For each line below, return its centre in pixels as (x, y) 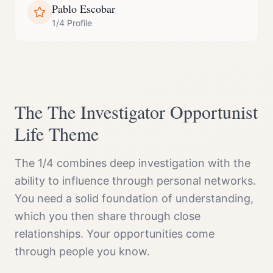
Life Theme (57, 133)
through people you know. (82, 251)
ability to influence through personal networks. (135, 181)
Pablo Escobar (83, 9)
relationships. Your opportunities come (115, 234)
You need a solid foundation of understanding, (134, 198)
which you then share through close (108, 216)
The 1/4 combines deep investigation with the (133, 163)
